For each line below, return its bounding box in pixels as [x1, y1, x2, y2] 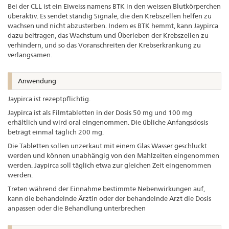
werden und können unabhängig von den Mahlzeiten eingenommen [8, 151, 219, 159]
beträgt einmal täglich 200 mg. [8, 127, 104, 136]
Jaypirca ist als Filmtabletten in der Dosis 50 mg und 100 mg [8, 108, 192, 117]
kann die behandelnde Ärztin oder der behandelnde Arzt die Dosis [8, 194, 211, 202]
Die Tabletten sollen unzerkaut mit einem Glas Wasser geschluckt [8, 141, 207, 150]
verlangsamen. [8, 51, 52, 59]
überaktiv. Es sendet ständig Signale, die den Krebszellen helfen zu [8, 12, 212, 20]
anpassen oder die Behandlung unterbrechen [8, 203, 146, 212]
